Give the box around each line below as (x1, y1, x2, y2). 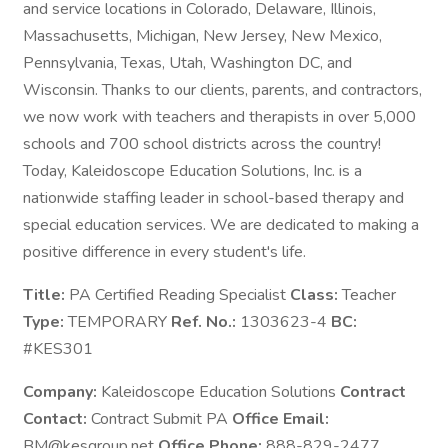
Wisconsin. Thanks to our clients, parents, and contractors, (23, 79, 422, 101)
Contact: (23, 408, 91, 430)
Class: (290, 284, 342, 306)
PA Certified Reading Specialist (69, 284, 290, 306)
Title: (23, 284, 69, 306)
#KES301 (23, 338, 93, 360)
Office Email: (232, 408, 329, 430)
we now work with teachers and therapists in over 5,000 (23, 106, 416, 128)
